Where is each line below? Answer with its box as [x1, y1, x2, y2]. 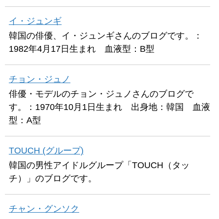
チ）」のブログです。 [9, 174, 97, 183]
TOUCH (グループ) [9, 146, 84, 155]
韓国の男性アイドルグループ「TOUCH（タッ [9, 160, 190, 170]
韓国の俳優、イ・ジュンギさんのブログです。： [9, 31, 202, 41]
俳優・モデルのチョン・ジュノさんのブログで [9, 89, 194, 99]
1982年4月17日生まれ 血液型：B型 [9, 44, 154, 54]
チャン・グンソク [9, 204, 79, 214]
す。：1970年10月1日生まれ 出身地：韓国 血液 [9, 102, 210, 112]
